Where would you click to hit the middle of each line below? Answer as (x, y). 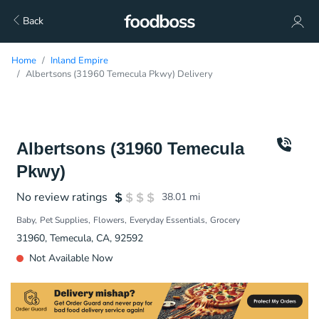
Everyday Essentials (167, 220)
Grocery (225, 220)
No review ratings (62, 197)
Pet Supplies (64, 220)
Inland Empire (79, 61)
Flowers (109, 220)
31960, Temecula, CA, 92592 (80, 238)
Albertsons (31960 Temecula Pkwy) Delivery (119, 74)
